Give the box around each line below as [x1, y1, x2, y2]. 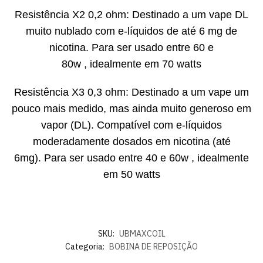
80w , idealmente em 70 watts [62, 58, 201, 70]
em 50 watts [103, 168, 160, 180]
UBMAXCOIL [119, 228, 166, 239]
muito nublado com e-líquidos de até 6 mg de [26, 25, 237, 38]
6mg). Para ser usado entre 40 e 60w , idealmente [14, 151, 249, 164]
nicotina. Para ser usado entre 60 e [49, 42, 214, 54]
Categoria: [65, 241, 106, 252]
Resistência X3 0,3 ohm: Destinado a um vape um [14, 86, 249, 98]
